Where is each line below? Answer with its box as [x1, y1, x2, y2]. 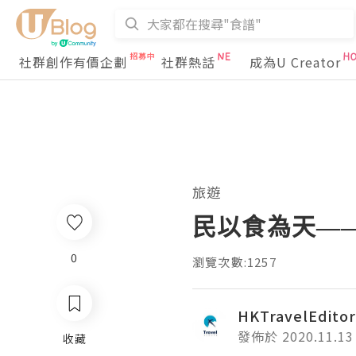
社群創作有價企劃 [19, 52, 127, 72]
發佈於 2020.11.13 [238, 327, 354, 346]
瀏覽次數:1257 [192, 253, 277, 270]
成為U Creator [250, 52, 341, 72]
